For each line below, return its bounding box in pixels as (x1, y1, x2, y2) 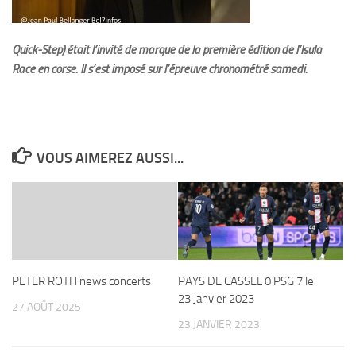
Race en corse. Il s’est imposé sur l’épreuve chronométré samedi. (12, 62, 310, 76)
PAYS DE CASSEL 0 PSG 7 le (178, 274, 314, 288)
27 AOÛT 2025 (12, 300, 81, 314)
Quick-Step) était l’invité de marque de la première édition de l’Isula (12, 43, 322, 57)
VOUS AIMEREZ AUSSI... (36, 149, 184, 167)
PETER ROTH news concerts (12, 274, 151, 288)
